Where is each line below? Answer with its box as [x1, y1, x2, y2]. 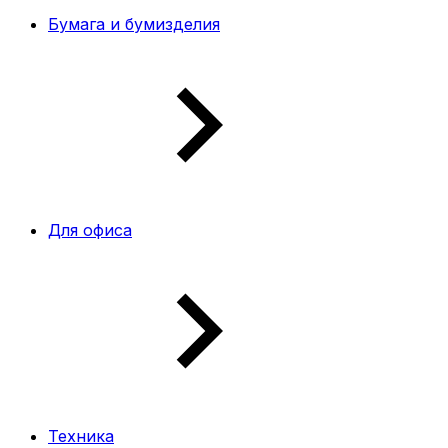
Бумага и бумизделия [48, 14, 220, 34]
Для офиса [48, 220, 132, 240]
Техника [48, 426, 114, 446]
